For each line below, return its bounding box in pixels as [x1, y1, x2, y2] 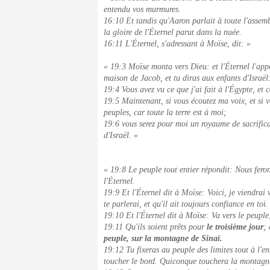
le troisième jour [207, 222, 263, 231]
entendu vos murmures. [104, 5, 181, 14]
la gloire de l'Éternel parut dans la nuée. [104, 28, 242, 37]
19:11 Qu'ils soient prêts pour [104, 222, 207, 231]
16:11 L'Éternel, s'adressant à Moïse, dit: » [104, 39, 251, 48]
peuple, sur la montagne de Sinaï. [104, 234, 222, 243]
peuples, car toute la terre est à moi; [104, 108, 227, 117]
